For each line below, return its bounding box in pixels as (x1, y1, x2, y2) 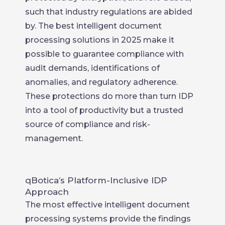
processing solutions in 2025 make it (25, 35, 174, 45)
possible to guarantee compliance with (25, 49, 184, 59)
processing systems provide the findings (25, 213, 191, 223)
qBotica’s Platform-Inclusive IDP (25, 175, 167, 185)
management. (25, 133, 83, 143)
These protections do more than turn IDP (25, 91, 193, 101)
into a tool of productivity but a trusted (25, 105, 183, 115)
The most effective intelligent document (25, 199, 190, 209)
